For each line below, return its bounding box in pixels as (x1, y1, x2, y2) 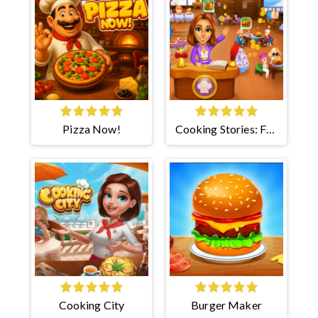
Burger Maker (191, 297, 262, 312)
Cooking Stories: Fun (175, 121, 278, 136)
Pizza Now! (62, 121, 121, 136)
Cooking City (58, 297, 125, 312)
